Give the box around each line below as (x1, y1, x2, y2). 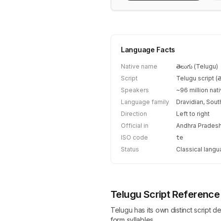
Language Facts (121, 45, 176, 54)
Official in (121, 122, 148, 129)
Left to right (176, 110, 210, 117)
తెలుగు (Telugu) (176, 63, 218, 70)
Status (121, 146, 139, 153)
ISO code (121, 134, 148, 141)
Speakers (121, 86, 149, 94)
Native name (121, 63, 157, 70)
